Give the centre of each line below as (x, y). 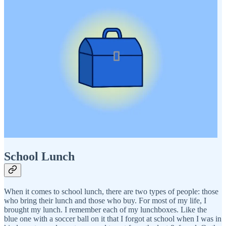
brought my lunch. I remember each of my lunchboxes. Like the (105, 209)
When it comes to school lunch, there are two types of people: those (111, 191)
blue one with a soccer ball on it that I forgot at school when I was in (113, 218)
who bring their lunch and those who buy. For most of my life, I (105, 200)
